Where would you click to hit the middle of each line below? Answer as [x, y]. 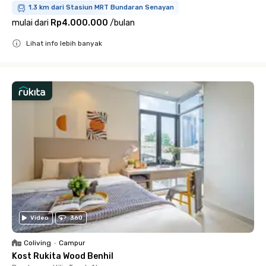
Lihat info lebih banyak [64, 43]
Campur [72, 243]
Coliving [37, 243]
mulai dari [30, 23]
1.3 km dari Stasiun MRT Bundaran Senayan [101, 7]
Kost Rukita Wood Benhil [63, 256]
